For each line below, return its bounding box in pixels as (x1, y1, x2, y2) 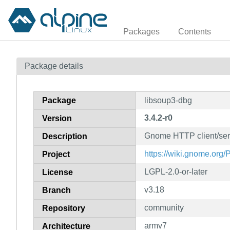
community (144, 203, 184, 212)
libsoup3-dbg (144, 95, 192, 105)
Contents (178, 27, 211, 36)
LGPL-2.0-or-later (144, 167, 207, 176)
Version (42, 113, 72, 123)
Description (42, 131, 87, 141)
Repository (42, 203, 85, 213)
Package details (25, 61, 83, 70)
